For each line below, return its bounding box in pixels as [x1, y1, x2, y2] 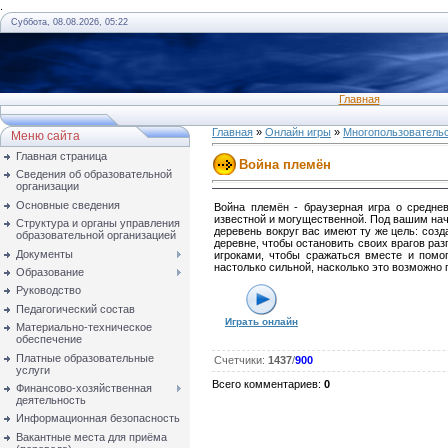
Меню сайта [11, 129, 80, 143]
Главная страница [16, 150, 107, 162]
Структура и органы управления [16, 217, 180, 230]
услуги [16, 363, 50, 376]
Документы [16, 247, 73, 260]
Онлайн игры [265, 126, 331, 138]
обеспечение [16, 333, 82, 346]
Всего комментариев [212, 378, 318, 391]
